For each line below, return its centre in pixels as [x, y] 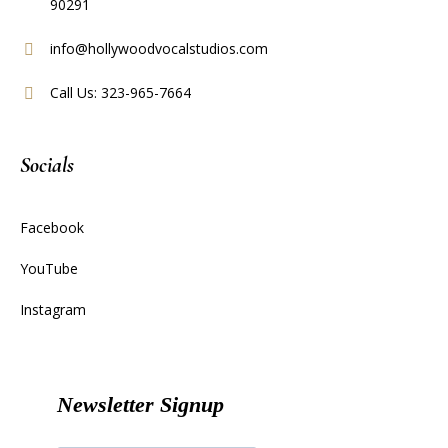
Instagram [53, 310]
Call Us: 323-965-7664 [121, 93]
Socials [47, 165]
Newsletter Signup [141, 405]
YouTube [49, 269]
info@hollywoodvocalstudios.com [159, 49]
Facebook [52, 228]
